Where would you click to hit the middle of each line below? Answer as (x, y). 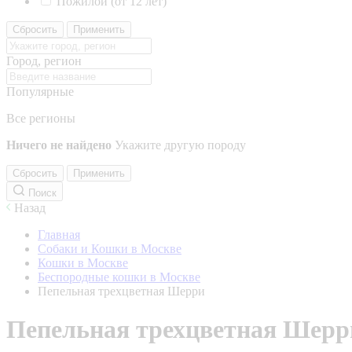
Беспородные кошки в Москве (119, 277)
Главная (59, 235)
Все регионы (41, 118)
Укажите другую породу (180, 145)
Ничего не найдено (59, 145)
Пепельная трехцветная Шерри (121, 291)
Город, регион (44, 61)
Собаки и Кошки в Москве (110, 249)
